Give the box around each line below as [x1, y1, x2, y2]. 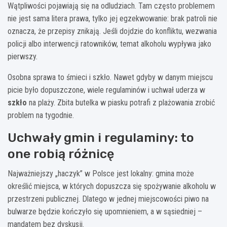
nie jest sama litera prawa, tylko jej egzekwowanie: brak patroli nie [8, 13, 217, 23]
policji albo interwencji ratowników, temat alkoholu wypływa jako [8, 39, 211, 49]
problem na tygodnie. [8, 110, 74, 120]
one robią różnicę [8, 146, 114, 161]
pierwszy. [8, 51, 37, 61]
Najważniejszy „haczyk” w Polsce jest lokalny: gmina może [8, 168, 194, 178]
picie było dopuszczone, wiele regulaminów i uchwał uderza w [8, 85, 205, 95]
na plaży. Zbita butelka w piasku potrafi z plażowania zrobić [27, 97, 215, 107]
